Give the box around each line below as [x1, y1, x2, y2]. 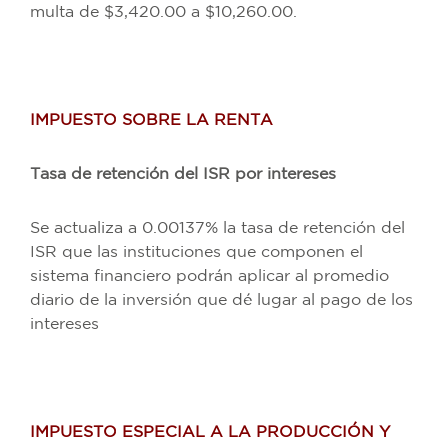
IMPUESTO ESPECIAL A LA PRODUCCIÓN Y [30, 424, 390, 440]
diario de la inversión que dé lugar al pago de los [30, 292, 413, 308]
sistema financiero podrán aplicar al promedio [30, 268, 389, 284]
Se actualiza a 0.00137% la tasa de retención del [30, 220, 405, 236]
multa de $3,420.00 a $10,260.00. [30, 4, 297, 20]
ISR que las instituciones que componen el [30, 244, 363, 260]
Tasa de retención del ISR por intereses [30, 166, 336, 182]
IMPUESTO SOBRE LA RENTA [30, 112, 273, 128]
